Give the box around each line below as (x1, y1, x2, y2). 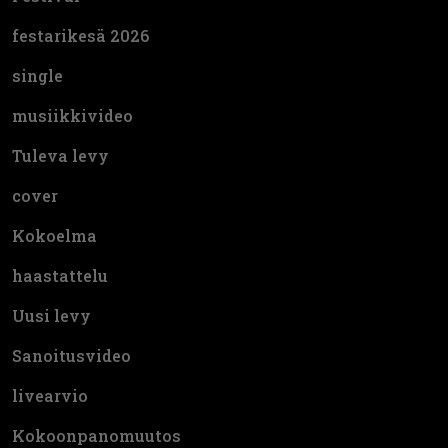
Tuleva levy (12, 144, 109, 166)
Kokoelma (12, 224, 97, 246)
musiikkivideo (12, 104, 133, 126)
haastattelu (12, 264, 108, 286)
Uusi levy (12, 304, 91, 326)
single (12, 64, 63, 86)
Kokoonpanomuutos (12, 424, 181, 446)
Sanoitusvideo (12, 344, 131, 366)
